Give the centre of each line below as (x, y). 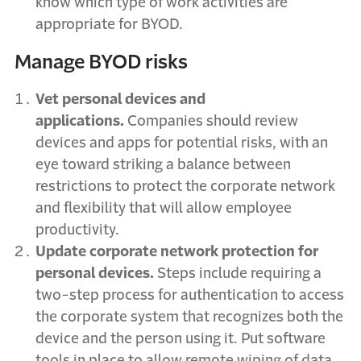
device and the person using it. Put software (180, 338)
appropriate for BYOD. (109, 24)
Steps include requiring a (238, 273)
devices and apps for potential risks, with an (182, 143)
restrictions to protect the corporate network (185, 186)
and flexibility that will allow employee (164, 208)
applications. (80, 121)
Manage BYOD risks (101, 62)
